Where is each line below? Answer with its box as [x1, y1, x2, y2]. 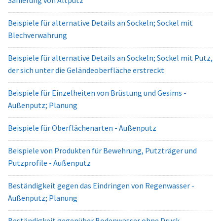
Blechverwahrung [8, 30, 67, 40]
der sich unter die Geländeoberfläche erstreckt [8, 65, 164, 75]
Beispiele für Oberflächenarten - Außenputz [8, 123, 156, 133]
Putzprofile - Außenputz [8, 158, 91, 168]
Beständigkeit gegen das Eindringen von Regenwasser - [8, 181, 194, 190]
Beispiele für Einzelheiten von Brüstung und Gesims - [8, 88, 186, 98]
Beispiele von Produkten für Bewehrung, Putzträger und [8, 146, 197, 155]
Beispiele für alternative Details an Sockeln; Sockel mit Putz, [8, 53, 213, 63]
